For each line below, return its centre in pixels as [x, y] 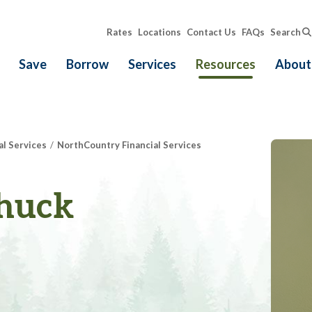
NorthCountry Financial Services [129, 145]
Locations [159, 32]
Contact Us [211, 32]
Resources [226, 64]
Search [285, 32]
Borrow [87, 64]
